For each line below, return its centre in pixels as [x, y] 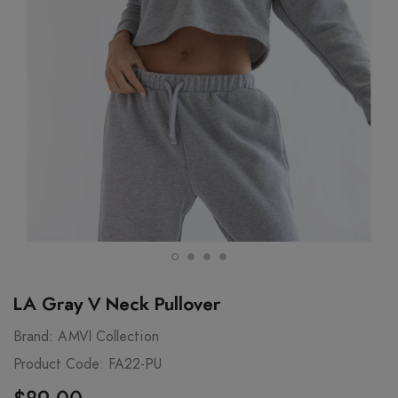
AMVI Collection [108, 337]
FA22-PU [135, 365]
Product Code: [59, 365]
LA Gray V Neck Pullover [117, 305]
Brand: [33, 337]
